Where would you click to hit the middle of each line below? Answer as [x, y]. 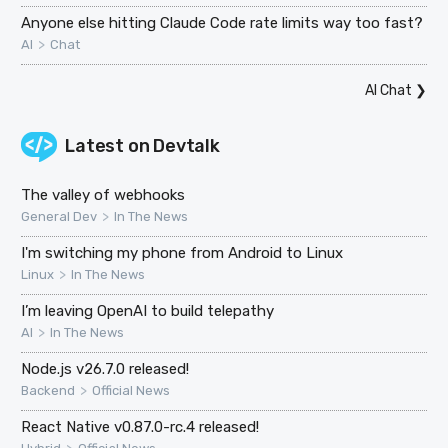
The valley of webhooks [103, 194]
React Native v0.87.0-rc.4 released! [140, 426]
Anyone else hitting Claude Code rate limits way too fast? [222, 22]
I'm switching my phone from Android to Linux [182, 252]
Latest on [109, 145]
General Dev [59, 216]
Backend [48, 390]
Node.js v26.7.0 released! [105, 368]
